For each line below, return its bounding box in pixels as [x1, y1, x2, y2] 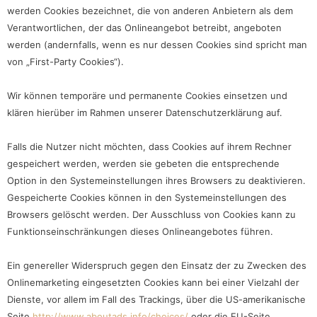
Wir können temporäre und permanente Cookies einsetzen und [7, 90, 287, 102]
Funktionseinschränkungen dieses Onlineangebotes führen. [7, 226, 273, 238]
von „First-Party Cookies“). [7, 56, 124, 68]
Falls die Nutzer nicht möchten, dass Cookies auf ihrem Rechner [7, 141, 292, 153]
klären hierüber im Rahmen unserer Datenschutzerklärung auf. [7, 107, 282, 119]
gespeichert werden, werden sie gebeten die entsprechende [7, 158, 279, 170]
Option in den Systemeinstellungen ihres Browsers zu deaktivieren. [7, 175, 306, 187]
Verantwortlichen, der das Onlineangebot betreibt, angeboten [7, 22, 282, 34]
